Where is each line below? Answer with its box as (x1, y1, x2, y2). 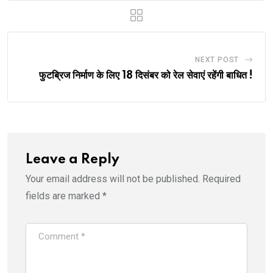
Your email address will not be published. (26, 172, 200, 185)
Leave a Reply (26, 152, 119, 166)
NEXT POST (194, 55, 239, 64)
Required (202, 172, 241, 185)
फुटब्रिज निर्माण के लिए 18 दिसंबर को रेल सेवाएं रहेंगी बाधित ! (39, 69, 253, 81)
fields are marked (26, 190, 102, 202)
